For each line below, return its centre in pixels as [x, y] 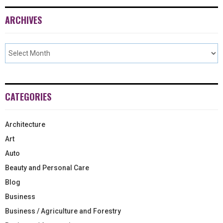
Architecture [25, 124]
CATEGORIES [28, 96]
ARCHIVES [23, 20]
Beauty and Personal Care [47, 167]
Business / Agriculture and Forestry [63, 211]
